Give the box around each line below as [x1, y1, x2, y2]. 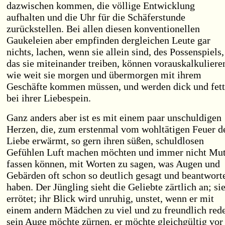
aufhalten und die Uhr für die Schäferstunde [7, 12, 185, 23]
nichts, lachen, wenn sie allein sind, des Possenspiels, [7, 46, 224, 57]
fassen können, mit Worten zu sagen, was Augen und [7, 158, 220, 169]
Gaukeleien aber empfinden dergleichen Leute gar [7, 35, 210, 46]
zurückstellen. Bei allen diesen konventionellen [7, 23, 200, 34]
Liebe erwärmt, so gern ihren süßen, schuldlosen [7, 135, 204, 146]
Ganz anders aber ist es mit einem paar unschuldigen [7, 112, 221, 123]
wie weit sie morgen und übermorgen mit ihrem [7, 69, 201, 80]
